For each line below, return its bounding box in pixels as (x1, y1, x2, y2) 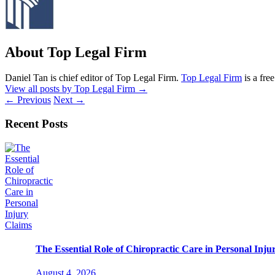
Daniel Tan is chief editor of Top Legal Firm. (5, 72, 181, 83)
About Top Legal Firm (5, 44, 147, 60)
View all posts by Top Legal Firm (5, 83, 137, 95)
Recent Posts (5, 117, 68, 131)
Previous (15, 95, 51, 106)
